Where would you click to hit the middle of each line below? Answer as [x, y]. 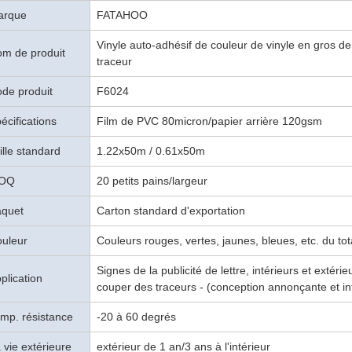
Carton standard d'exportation [171, 211]
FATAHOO [122, 15]
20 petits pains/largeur [152, 181]
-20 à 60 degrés [136, 317]
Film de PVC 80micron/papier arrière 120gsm [209, 121]
